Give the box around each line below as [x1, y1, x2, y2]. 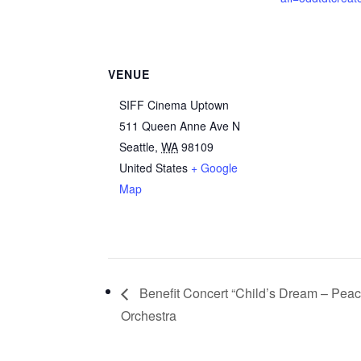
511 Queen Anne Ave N [119, 118, 241, 134]
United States [119, 160, 189, 176]
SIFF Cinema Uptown [119, 97, 230, 113]
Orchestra [121, 305, 177, 325]
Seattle [119, 139, 156, 155]
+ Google [191, 160, 239, 176]
